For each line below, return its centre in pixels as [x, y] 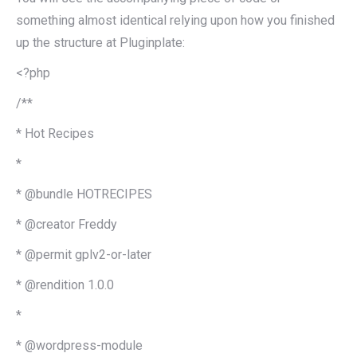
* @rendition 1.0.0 [65, 284]
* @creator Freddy [67, 224]
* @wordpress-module [79, 345]
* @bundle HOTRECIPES [84, 194]
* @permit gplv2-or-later [84, 254]
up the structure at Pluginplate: [100, 42]
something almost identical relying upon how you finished [175, 20]
